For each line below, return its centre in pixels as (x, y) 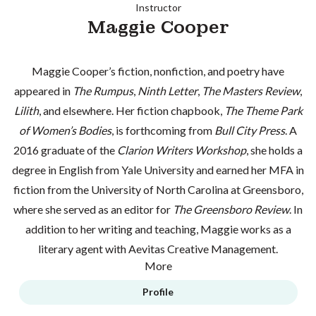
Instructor (158, 7)
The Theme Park (263, 110)
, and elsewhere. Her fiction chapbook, (131, 110)
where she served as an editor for (93, 209)
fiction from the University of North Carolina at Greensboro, (158, 189)
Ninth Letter (168, 91)
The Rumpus (103, 91)
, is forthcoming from (163, 130)
